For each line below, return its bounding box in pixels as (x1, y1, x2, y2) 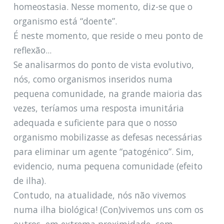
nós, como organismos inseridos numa (13, 72, 172, 85)
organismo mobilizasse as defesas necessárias (13, 130, 202, 143)
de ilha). (13, 174, 46, 186)
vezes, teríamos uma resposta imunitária (13, 101, 184, 114)
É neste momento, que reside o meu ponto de (13, 29, 203, 41)
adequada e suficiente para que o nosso (13, 116, 177, 128)
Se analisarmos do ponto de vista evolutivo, (13, 58, 194, 70)
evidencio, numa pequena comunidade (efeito (13, 159, 202, 172)
